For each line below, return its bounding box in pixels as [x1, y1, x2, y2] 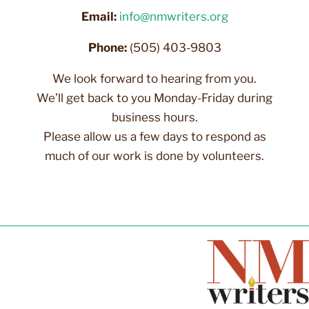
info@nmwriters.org [119, 9, 228, 23]
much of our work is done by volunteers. [45, 148, 264, 163]
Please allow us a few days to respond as [43, 129, 266, 143]
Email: [81, 9, 117, 23]
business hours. [111, 110, 198, 124]
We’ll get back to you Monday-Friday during [37, 90, 272, 105]
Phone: [88, 40, 127, 54]
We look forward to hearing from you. [52, 71, 257, 86]
